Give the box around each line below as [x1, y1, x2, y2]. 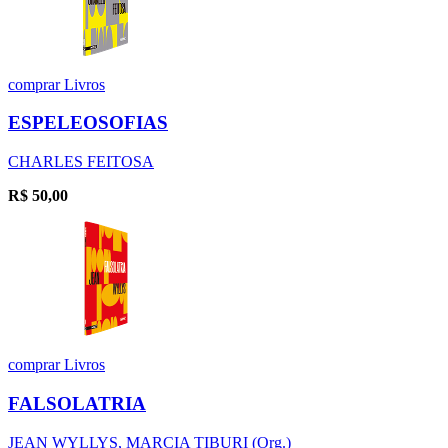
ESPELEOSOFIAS [8, 112, 168, 134]
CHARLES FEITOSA [8, 153, 154, 171]
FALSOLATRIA [8, 392, 146, 414]
